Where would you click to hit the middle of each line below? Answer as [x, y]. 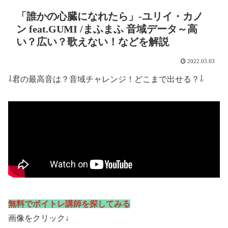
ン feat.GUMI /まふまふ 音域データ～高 [107, 29]
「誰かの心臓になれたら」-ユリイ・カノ [110, 17]
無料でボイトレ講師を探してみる [69, 204]
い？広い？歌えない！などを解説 [93, 42]
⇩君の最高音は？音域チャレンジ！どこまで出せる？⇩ [106, 79]
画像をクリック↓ [39, 218]
